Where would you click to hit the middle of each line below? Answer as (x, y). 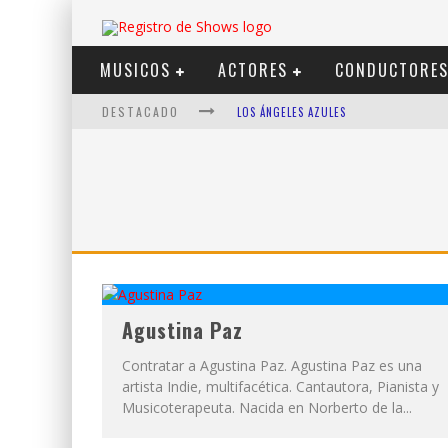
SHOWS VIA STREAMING (298, 148)
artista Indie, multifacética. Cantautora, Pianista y (280, 386)
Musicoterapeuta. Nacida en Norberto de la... (267, 407)
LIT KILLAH (264, 184)
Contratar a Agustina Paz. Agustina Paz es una (272, 365)
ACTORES (253, 70)
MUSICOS (135, 70)
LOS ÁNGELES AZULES (291, 112)
